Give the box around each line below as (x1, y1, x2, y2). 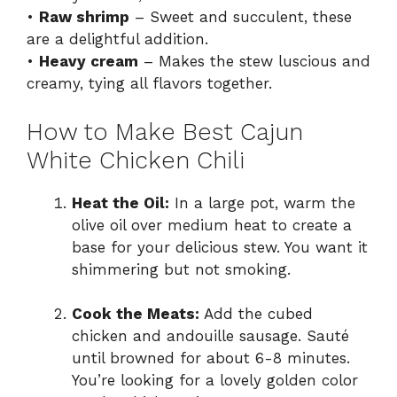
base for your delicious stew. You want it (72, 237, 368, 256)
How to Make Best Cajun (27, 117, 303, 146)
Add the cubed (199, 305, 313, 323)
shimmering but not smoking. (72, 260, 291, 278)
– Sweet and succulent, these (129, 8, 352, 27)
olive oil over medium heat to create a (72, 215, 352, 234)
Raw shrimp (39, 8, 129, 27)
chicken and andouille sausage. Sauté (72, 327, 349, 346)
